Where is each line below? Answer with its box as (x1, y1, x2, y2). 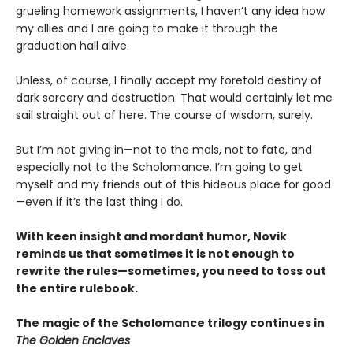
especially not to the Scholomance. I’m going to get (16, 158, 303, 175)
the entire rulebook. (16, 280, 138, 296)
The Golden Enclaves (16, 332, 130, 348)
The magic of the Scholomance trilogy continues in (16, 314, 325, 331)
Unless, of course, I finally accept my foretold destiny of (16, 72, 322, 88)
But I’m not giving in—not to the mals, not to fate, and (16, 141, 312, 158)
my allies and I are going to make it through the (16, 20, 278, 36)
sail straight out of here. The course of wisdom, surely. (16, 106, 313, 123)
